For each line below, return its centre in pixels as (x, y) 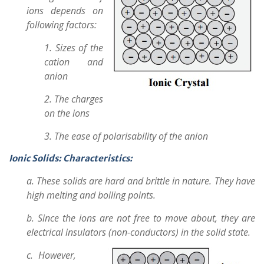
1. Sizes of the (74, 48)
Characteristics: (98, 158)
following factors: (62, 25)
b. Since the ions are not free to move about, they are (141, 218)
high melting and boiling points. (91, 195)
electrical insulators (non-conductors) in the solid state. (140, 232)
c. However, (51, 255)
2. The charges (74, 99)
